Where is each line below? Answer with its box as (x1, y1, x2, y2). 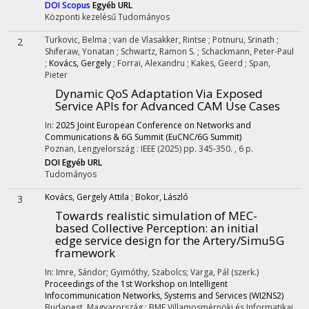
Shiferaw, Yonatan (45, 46, 117, 57)
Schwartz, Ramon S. (121, 46, 197, 57)
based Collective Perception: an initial (55, 220, 259, 236)
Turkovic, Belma (45, 34, 109, 46)
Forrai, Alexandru (117, 57, 187, 69)
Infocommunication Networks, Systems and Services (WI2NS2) (45, 290, 283, 301)
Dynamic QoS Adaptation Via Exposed (55, 86, 263, 101)
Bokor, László (135, 191, 188, 203)
